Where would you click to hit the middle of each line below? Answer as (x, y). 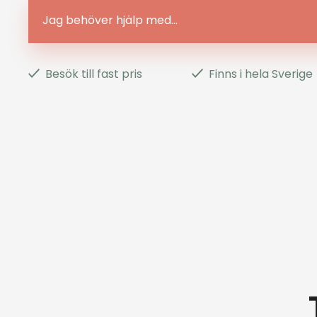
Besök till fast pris (94, 74)
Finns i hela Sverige (261, 74)
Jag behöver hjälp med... (110, 20)
